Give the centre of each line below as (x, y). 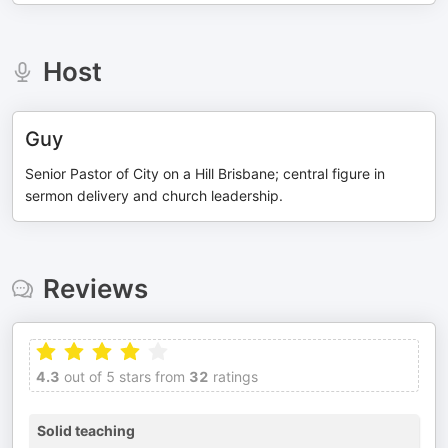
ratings (233, 376)
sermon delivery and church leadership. (154, 195)
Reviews (95, 288)
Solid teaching (86, 430)
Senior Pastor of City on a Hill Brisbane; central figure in (205, 173)
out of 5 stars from (122, 376)
